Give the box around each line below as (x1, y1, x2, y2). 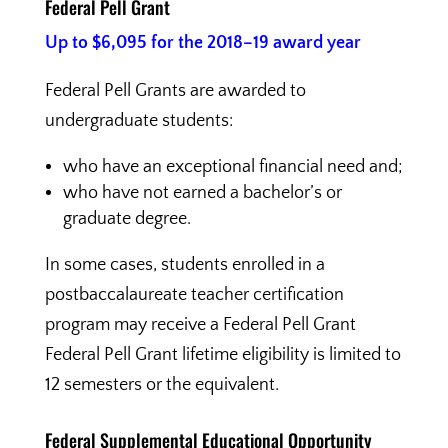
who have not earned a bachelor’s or (62, 183, 342, 203)
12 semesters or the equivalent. (44, 375, 279, 395)
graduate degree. (62, 209, 191, 229)
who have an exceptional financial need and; (62, 157, 403, 177)
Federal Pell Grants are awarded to (44, 81, 306, 101)
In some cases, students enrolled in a (44, 255, 325, 275)
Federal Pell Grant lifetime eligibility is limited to (44, 345, 401, 365)
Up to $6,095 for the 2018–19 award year (44, 33, 361, 53)
